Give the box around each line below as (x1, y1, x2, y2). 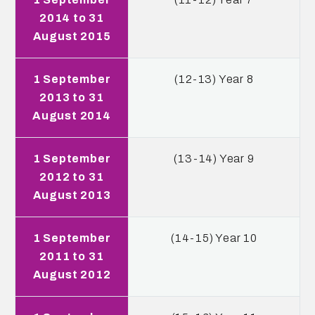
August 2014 (32, 110, 111, 122)
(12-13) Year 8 (174, 73, 254, 85)
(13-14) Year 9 (174, 153, 255, 165)
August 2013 (32, 189, 111, 201)
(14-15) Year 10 (171, 232, 257, 244)
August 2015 (32, 30, 111, 42)
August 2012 (32, 269, 111, 281)
